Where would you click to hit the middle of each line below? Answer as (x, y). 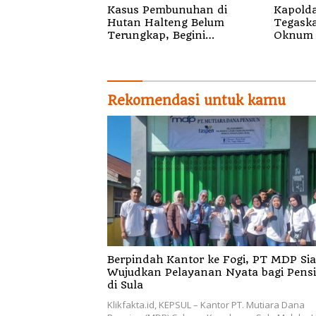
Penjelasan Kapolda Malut (180, 48)
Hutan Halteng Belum (166, 22)
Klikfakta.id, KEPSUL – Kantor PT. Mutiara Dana (206, 305)
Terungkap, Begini (156, 35)
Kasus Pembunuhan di (167, 10)
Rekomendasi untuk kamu (196, 100)
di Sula (125, 285)
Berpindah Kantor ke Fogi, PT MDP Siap (204, 260)
